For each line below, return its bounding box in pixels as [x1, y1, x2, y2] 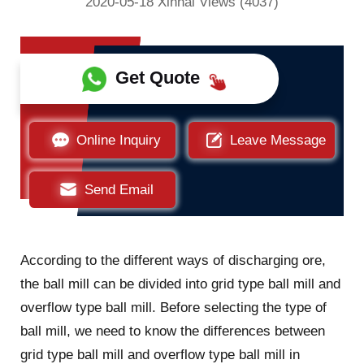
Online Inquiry [76, 132, 162, 148]
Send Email [84, 181, 154, 197]
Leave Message [230, 132, 327, 148]
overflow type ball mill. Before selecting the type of [19, 300, 327, 316]
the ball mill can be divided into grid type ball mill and [19, 276, 340, 292]
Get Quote [115, 67, 200, 89]
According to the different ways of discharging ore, [19, 253, 326, 269]
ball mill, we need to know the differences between [19, 323, 325, 340]
